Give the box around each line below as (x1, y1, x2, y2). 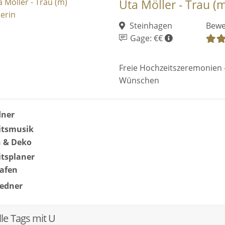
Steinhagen (128, 20, 173, 32)
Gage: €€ (128, 33, 165, 44)
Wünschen (119, 75, 159, 86)
